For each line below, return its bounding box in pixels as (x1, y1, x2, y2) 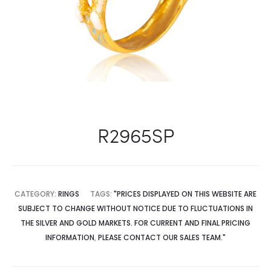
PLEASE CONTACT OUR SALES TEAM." (98, 232, 226, 243)
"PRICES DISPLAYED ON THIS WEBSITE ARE (114, 189, 256, 199)
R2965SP (97, 122, 174, 148)
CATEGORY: (15, 189, 58, 199)
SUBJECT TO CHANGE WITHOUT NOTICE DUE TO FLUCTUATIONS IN (18, 203, 253, 214)
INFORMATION (45, 232, 94, 243)
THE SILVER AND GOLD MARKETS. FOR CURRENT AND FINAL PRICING (21, 218, 250, 228)
